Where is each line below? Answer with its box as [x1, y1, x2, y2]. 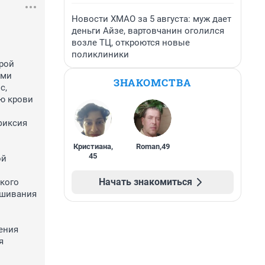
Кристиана [73, 142, 111, 151]
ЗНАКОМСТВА [114, 76, 192, 89]
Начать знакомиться [99, 176, 192, 188]
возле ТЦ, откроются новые [72, 37, 190, 48]
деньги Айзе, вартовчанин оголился [72, 25, 224, 36]
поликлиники [72, 49, 129, 60]
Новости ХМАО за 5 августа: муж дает [72, 14, 231, 24]
